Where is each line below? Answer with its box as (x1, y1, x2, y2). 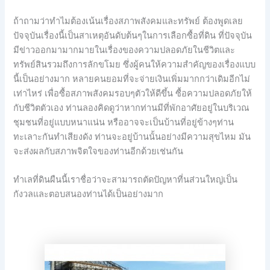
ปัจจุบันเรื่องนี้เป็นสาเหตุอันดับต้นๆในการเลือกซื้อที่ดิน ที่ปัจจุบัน (13, 30, 253, 41)
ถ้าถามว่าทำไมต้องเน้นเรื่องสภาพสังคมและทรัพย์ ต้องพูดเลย (13, 15, 243, 27)
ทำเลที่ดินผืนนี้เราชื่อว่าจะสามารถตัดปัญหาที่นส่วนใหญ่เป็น (13, 174, 238, 186)
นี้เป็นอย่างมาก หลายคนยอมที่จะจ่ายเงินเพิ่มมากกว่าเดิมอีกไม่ (13, 73, 251, 84)
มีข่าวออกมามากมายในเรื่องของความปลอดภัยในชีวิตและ (13, 44, 236, 55)
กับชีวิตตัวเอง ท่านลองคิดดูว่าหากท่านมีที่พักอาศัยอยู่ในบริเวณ (13, 102, 250, 113)
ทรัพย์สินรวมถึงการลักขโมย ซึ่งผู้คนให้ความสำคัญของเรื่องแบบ (13, 58, 256, 70)
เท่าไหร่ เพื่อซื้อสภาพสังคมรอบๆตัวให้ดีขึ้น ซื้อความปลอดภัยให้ (13, 87, 253, 99)
